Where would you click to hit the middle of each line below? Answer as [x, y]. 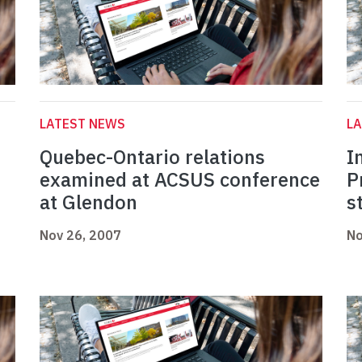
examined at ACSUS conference [180, 180]
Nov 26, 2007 [80, 236]
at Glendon [88, 202]
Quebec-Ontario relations [152, 157]
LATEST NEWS [82, 124]
